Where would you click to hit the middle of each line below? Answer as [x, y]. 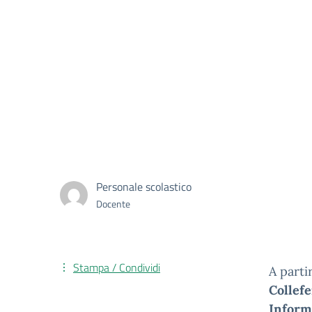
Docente [113, 204]
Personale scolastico [144, 187]
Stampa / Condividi [117, 267]
